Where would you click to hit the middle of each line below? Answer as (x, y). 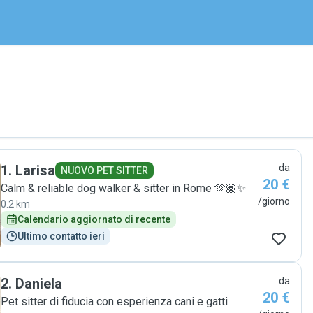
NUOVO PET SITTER (104, 170)
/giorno (274, 201)
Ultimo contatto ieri (61, 236)
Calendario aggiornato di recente (94, 219)
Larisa (35, 170)
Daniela (39, 284)
